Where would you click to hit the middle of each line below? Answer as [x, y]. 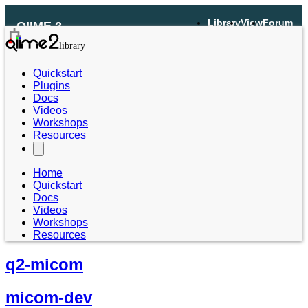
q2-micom [44, 264]
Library [224, 23]
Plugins [52, 86]
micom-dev [49, 297]
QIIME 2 [39, 26]
